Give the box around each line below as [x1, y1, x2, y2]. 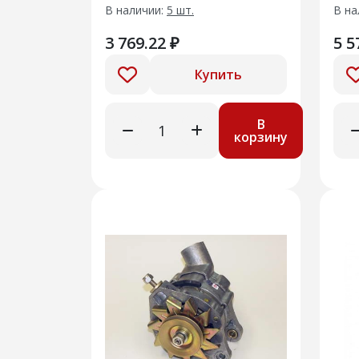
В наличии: [105, 2, 167, 18]
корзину [234, 128, 288, 146]
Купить [195, 66, 242, 83]
